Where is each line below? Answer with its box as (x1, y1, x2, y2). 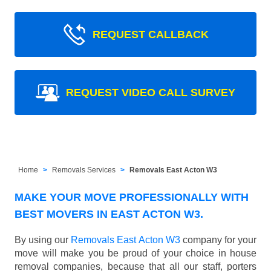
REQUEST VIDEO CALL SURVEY (66, 86, 235, 99)
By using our (15, 234, 71, 245)
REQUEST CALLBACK (93, 28, 209, 41)
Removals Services (52, 165, 116, 174)
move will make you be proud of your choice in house (15, 247, 256, 258)
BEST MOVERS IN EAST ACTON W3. (15, 207, 203, 220)
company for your (180, 234, 257, 245)
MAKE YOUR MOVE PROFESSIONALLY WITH (15, 191, 249, 203)
